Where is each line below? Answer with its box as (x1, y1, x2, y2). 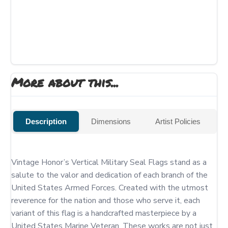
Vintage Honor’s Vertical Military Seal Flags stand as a (11, 157, 207, 168)
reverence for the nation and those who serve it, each (11, 195, 200, 206)
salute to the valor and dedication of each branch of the (11, 169, 208, 181)
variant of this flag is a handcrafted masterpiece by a (11, 208, 196, 219)
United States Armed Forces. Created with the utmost (11, 182, 208, 193)
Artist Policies (155, 117, 201, 126)
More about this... (11, 73, 119, 91)
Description (25, 117, 67, 126)
